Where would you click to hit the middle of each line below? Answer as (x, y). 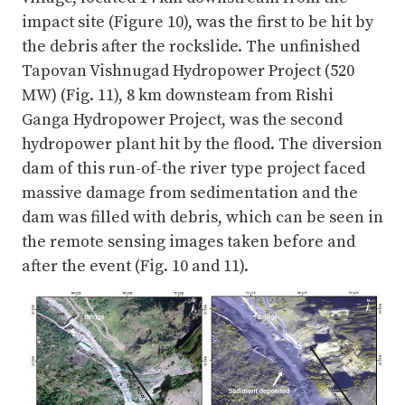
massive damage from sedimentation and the (190, 193)
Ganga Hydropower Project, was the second (182, 120)
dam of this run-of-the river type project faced (193, 169)
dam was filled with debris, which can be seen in (202, 218)
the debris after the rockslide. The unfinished (191, 47)
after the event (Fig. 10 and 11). (135, 267)
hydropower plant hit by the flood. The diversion (202, 145)
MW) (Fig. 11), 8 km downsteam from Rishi (178, 96)
